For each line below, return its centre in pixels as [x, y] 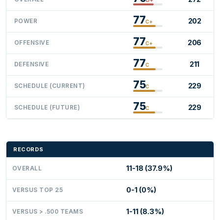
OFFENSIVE [32, 42]
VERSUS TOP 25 [38, 190]
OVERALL [27, 168]
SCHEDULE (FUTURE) [47, 107]
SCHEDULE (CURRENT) [50, 86]
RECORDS [28, 149]
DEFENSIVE [32, 64]
